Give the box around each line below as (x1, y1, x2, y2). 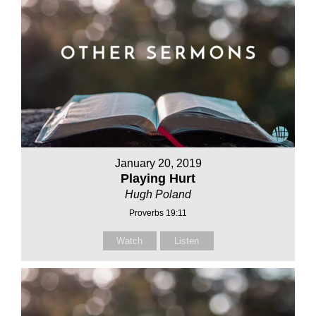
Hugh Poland (125, 188, 191, 201)
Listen (174, 236, 199, 247)
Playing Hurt (121, 171, 195, 186)
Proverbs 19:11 (129, 208, 187, 219)
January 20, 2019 (114, 157, 202, 170)
